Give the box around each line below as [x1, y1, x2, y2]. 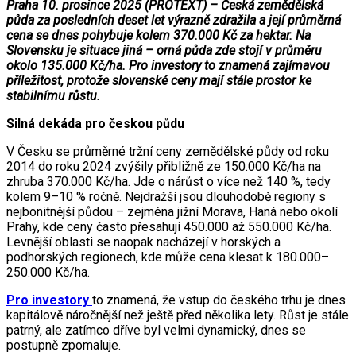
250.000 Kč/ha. [6, 264, 90, 280]
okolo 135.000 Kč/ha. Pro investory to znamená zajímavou [6, 57, 330, 73]
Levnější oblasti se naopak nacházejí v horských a [6, 234, 281, 250]
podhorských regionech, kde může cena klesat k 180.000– [6, 249, 329, 265]
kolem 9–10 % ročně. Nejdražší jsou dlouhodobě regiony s [6, 188, 326, 204]
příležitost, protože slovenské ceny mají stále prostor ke [6, 72, 311, 88]
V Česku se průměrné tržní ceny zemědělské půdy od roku [6, 143, 329, 159]
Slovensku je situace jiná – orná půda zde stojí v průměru [6, 42, 322, 58]
